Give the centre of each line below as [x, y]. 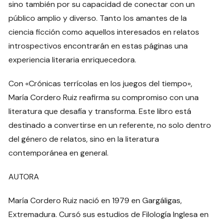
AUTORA [24, 176]
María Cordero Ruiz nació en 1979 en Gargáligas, [95, 200]
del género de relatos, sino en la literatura [84, 139]
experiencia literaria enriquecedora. [73, 59]
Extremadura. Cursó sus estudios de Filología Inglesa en [109, 214]
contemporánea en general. [59, 153]
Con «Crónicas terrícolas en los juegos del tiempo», [101, 83]
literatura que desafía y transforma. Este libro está [100, 111]
